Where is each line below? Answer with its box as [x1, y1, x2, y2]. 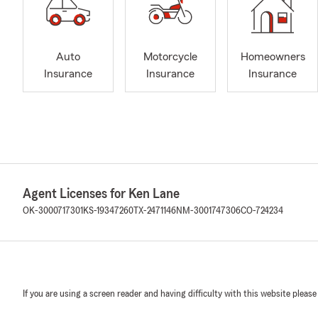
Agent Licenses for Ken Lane [23, 187, 180, 201]
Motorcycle [143, 51, 197, 63]
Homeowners [240, 51, 305, 63]
